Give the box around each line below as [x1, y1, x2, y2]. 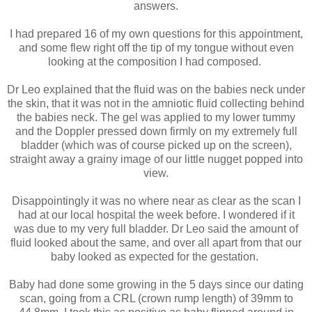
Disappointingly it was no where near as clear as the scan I [11, 194, 301, 207]
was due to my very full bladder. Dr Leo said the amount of [14, 222, 298, 235]
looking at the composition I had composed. [48, 55, 264, 68]
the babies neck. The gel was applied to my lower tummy [17, 111, 295, 123]
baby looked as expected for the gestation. [51, 250, 261, 263]
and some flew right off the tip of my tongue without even [18, 41, 294, 54]
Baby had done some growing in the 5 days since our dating [8, 278, 304, 290]
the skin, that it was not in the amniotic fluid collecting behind [8, 97, 304, 109]
